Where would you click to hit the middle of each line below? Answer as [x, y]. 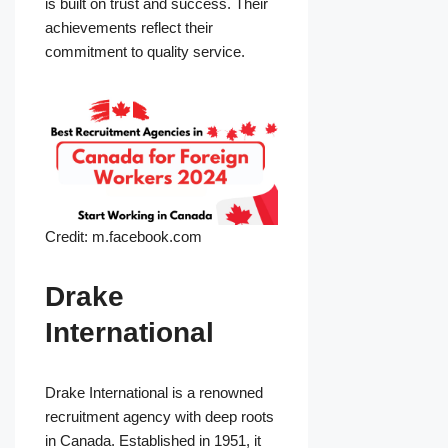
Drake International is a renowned [154, 393]
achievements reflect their [129, 28]
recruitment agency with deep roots [159, 417]
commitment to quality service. [145, 52]
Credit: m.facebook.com [123, 237]
